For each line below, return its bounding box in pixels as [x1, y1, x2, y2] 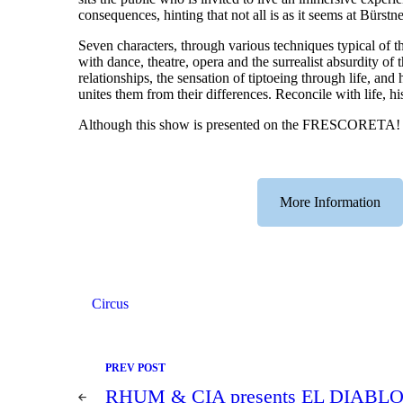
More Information [280, 194, 381, 210]
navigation [78, 377, 138, 393]
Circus [92, 296, 129, 312]
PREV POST [105, 362, 166, 375]
